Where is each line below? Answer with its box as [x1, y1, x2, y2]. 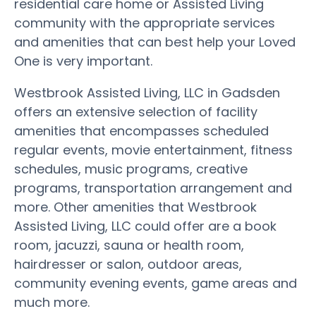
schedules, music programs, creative [14, 159, 248, 178]
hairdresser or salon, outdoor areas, [14, 255, 242, 273]
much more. [14, 293, 90, 311]
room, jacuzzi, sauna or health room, [14, 236, 244, 254]
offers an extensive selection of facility [14, 102, 257, 121]
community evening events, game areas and [14, 274, 297, 292]
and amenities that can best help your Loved [14, 32, 296, 51]
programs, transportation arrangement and [14, 178, 292, 197]
